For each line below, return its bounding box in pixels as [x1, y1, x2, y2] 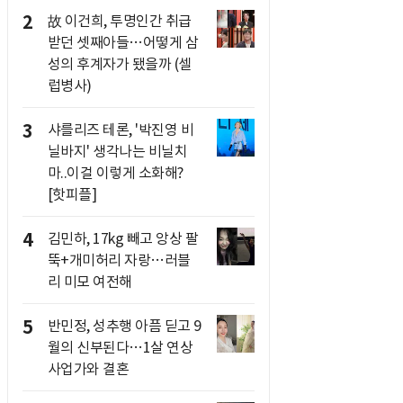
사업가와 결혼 [47, 360, 129, 378]
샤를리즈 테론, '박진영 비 [47, 121, 193, 139]
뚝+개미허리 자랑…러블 [47, 251, 191, 269]
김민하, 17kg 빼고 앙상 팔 [47, 229, 198, 247]
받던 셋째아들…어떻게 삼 [47, 33, 198, 51]
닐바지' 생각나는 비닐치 [47, 142, 187, 160]
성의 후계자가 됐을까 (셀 [47, 55, 192, 73]
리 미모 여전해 [47, 273, 132, 291]
